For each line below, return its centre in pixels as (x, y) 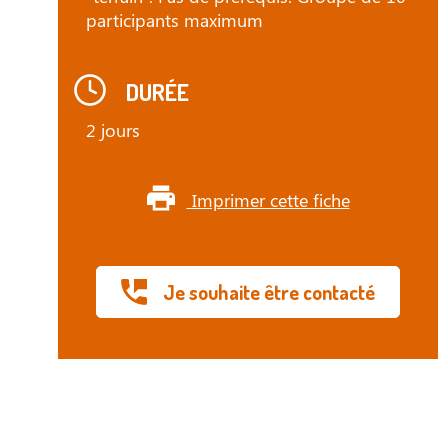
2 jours (113, 130)
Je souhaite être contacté (267, 292)
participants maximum (174, 20)
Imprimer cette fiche (268, 200)
